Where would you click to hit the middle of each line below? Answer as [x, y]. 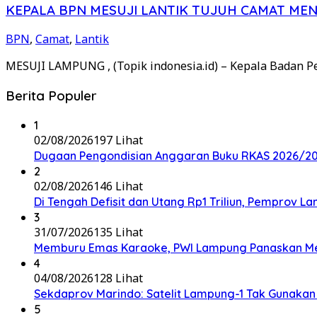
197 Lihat [118, 140]
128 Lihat [118, 278]
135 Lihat [118, 232]
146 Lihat [118, 186]
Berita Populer [51, 96]
